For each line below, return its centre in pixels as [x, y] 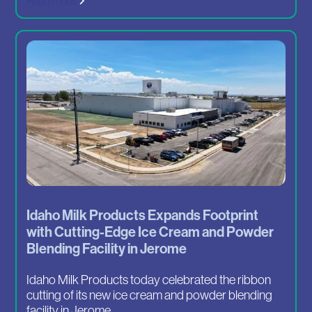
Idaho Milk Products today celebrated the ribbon [149, 280]
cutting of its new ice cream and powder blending [150, 295]
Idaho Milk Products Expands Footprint [143, 216]
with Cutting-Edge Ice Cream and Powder [150, 232]
